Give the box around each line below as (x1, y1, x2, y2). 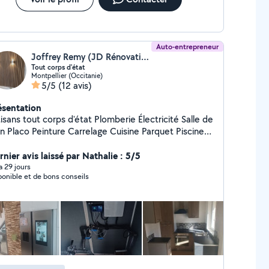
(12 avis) (58, 79, 92, 92)
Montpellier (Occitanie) (31, 71, 103, 80)
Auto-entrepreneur (156, 41, 219, 52)
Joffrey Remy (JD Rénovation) (141, 50, 149, 63)
